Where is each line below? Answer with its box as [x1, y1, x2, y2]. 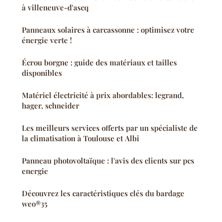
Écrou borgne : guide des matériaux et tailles [22, 57, 177, 68]
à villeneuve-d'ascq [22, 2, 89, 13]
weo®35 [22, 199, 48, 209]
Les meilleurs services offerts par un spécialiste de [22, 123, 198, 133]
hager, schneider [22, 101, 79, 111]
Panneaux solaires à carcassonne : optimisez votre [22, 25, 194, 35]
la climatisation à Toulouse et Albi [22, 133, 139, 144]
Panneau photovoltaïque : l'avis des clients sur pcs [22, 156, 194, 166]
